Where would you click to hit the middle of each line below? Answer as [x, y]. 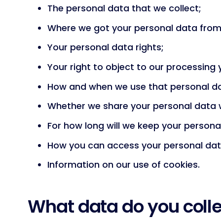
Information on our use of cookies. [124, 165]
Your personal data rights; [106, 47]
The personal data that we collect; [124, 8]
